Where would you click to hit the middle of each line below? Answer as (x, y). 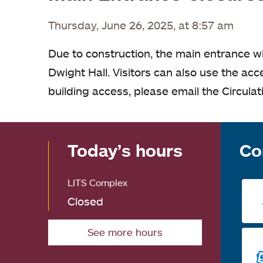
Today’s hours (125, 150)
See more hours (125, 232)
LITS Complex (97, 183)
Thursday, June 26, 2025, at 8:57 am (141, 25)
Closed (85, 201)
